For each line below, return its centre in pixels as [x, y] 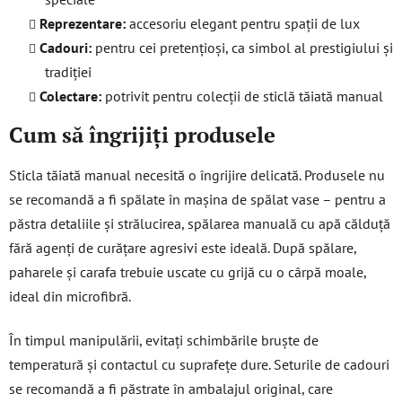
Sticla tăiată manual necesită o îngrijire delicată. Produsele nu [197, 175]
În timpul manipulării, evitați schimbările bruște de [164, 341]
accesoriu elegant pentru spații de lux [243, 23]
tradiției [68, 71]
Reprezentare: [83, 23]
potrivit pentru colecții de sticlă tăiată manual [242, 96]
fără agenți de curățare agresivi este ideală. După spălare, [183, 248]
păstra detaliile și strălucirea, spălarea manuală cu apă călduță [200, 224]
